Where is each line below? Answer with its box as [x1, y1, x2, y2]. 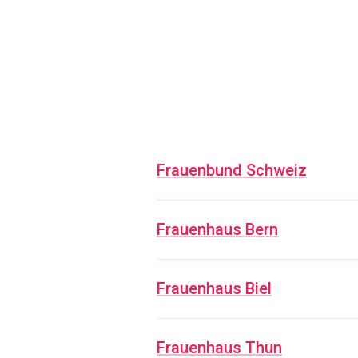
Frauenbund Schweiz [157, 159, 307, 182]
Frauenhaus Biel [157, 277, 272, 300]
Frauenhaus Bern [157, 218, 278, 241]
